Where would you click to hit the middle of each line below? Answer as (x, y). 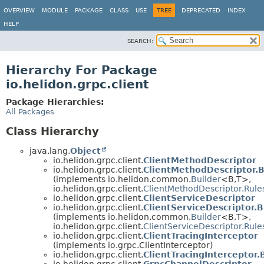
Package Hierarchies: (55, 102)
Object (85, 151)
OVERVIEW (19, 10)
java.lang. (50, 151)
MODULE (55, 10)
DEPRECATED (201, 10)
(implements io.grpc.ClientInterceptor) (133, 245)
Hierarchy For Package (82, 70)
